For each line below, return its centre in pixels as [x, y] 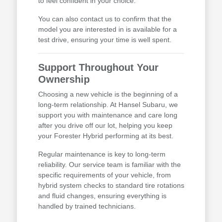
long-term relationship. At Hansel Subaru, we [108, 105]
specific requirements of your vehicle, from [104, 175]
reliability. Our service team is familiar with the [109, 165]
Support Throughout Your [98, 68]
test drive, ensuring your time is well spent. [105, 40]
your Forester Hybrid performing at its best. [106, 136]
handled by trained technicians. [87, 206]
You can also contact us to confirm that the [105, 19]
